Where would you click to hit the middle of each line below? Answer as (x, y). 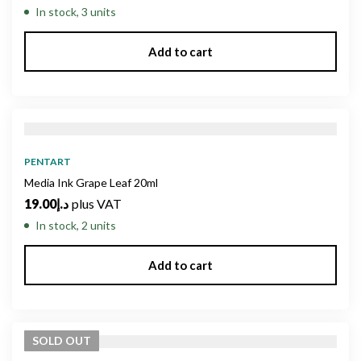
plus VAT (97, 203)
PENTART (48, 161)
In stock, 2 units (76, 225)
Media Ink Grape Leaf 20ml (91, 182)
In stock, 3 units (76, 12)
